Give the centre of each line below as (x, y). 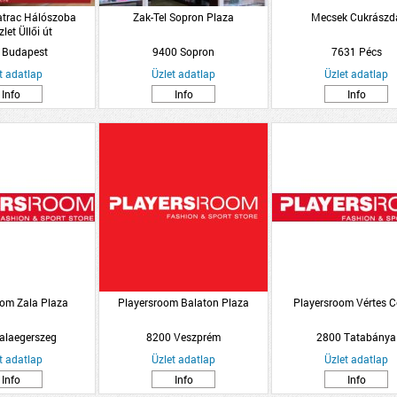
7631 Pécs (356, 51)
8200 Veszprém (183, 337)
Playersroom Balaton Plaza (183, 302)
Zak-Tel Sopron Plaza (183, 17)
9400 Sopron (183, 51)
